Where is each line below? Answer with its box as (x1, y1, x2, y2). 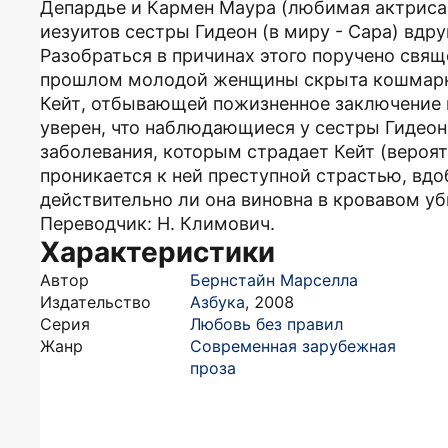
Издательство (40, 292, 151, 312)
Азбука (190, 292, 245, 312)
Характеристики (40, 235, 275, 269)
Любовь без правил (190, 314, 343, 334)
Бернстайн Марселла (190, 270, 358, 290)
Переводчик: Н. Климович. (40, 213, 275, 234)
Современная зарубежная (190, 336, 396, 356)
